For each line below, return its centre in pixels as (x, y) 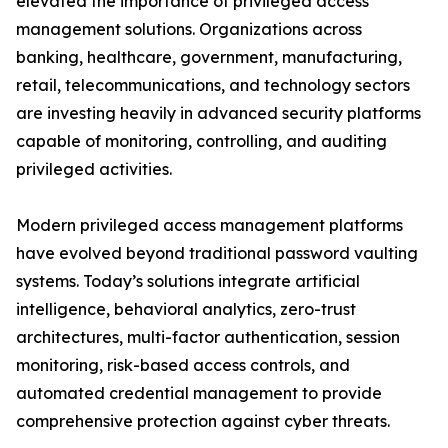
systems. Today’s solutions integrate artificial (188, 281)
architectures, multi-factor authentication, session (208, 337)
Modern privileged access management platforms (209, 225)
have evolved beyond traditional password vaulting (217, 253)
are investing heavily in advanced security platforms (218, 113)
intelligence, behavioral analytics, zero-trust (186, 309)
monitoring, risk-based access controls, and (183, 365)
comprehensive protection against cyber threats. (203, 421)
